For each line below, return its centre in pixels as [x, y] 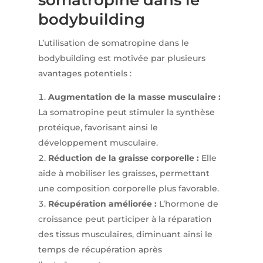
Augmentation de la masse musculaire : [134, 97]
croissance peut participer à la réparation [125, 219]
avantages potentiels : [85, 74]
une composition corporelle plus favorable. [128, 189]
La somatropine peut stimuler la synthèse [126, 112]
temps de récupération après [100, 250]
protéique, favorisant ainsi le [98, 128]
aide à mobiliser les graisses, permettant [124, 173]
